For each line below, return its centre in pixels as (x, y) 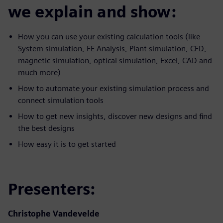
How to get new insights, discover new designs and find (115, 116)
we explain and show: (92, 11)
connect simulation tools (61, 100)
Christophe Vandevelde (54, 214)
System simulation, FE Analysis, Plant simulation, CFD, (112, 48)
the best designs (46, 128)
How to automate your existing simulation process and (113, 88)
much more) (39, 72)
